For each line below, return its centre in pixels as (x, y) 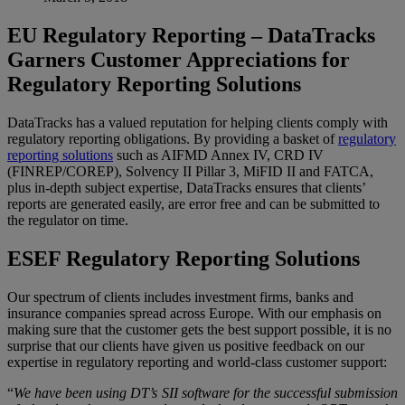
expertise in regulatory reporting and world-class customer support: (197, 362)
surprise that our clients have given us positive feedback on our (186, 345)
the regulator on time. (68, 220)
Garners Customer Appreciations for (179, 60)
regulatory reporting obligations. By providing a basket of (173, 139)
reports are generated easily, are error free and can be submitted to (193, 204)
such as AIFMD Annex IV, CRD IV (218, 155)
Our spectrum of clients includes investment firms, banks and (180, 297)
